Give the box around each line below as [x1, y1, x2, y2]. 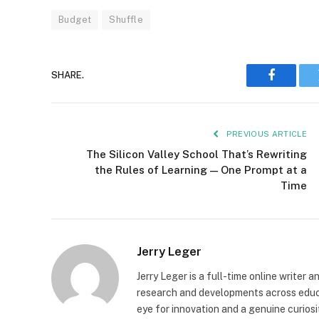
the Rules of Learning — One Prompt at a [95, 163, 307, 176]
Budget [58, 14, 92, 25]
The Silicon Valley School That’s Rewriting [86, 147, 307, 160]
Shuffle [109, 14, 144, 25]
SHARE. [51, 70, 84, 81]
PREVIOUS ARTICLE [224, 129, 307, 138]
